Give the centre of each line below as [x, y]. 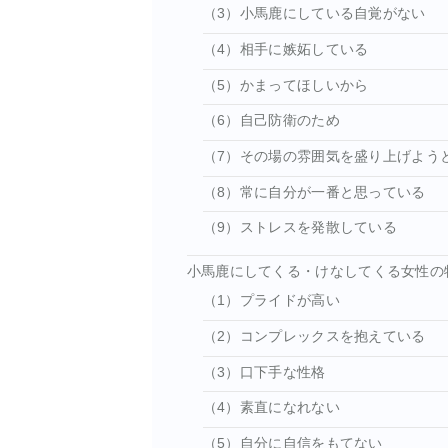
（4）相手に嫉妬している [285, 49]
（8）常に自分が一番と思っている [314, 192]
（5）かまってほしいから [285, 85]
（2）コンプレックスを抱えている [314, 337]
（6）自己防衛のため [271, 121]
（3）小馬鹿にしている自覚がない [314, 14]
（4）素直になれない [271, 408]
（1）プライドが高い [271, 301]
